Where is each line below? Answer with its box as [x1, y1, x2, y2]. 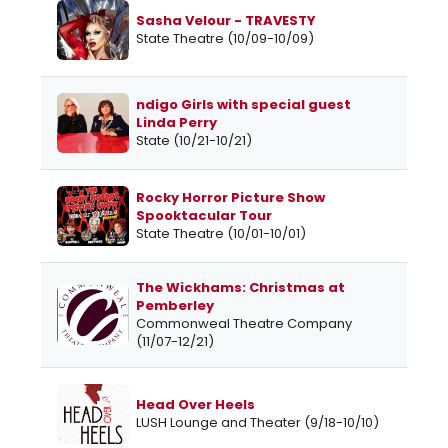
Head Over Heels [136, 395, 255, 415]
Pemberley [136, 296, 214, 316]
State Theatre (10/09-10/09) [136, 29, 314, 49]
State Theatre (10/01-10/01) [136, 224, 306, 244]
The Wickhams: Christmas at [136, 278, 345, 298]
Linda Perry [136, 113, 217, 133]
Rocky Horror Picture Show [136, 188, 325, 208]
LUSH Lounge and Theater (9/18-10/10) [136, 413, 379, 433]
